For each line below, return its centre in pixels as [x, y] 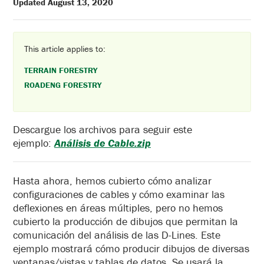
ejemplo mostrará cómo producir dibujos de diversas [131, 248]
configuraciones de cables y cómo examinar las [119, 194]
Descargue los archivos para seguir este [103, 129]
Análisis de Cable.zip [103, 143]
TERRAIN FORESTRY [61, 70]
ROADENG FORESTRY [63, 85]
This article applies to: [65, 48]
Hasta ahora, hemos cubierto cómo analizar [112, 180]
